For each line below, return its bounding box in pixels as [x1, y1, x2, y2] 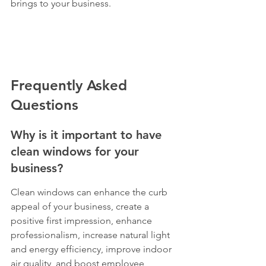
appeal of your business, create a [11, 201, 151, 212]
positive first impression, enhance [11, 215, 154, 226]
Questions [11, 96, 78, 113]
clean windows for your [11, 144, 142, 159]
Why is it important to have [11, 128, 165, 142]
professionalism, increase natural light [11, 229, 172, 240]
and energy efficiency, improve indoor [11, 243, 174, 255]
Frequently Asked [11, 77, 131, 94]
